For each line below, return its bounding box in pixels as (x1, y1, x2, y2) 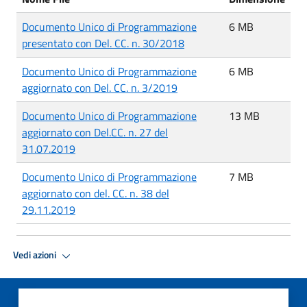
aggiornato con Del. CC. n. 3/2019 (22, 79, 177, 96)
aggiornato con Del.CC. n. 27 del (22, 123, 168, 140)
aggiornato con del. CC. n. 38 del (22, 184, 169, 201)
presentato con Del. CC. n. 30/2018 (22, 34, 184, 51)
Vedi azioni (13, 247, 58, 263)
